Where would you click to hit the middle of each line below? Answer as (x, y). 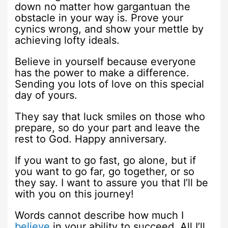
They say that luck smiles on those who (110, 116)
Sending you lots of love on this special (110, 84)
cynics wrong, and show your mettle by (109, 29)
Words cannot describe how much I (99, 215)
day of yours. (46, 95)
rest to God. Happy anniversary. (91, 139)
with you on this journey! (75, 194)
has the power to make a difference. (102, 73)
